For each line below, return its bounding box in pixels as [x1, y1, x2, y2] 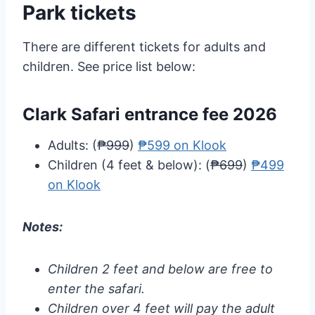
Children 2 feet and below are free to [48, 261, 273, 276]
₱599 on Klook [138, 137, 226, 153]
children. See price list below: [22, 58, 195, 74]
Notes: [22, 219, 63, 234]
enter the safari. [48, 281, 145, 296]
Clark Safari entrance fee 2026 [22, 103, 277, 124]
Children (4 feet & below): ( [48, 157, 210, 172]
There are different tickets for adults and [22, 39, 266, 54]
